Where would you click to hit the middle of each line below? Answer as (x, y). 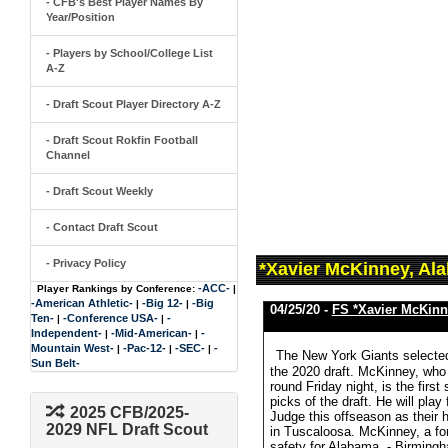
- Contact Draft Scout (102, 227)
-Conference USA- (110, 318)
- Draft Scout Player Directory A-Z (133, 104)
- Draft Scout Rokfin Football (122, 140)
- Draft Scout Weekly (99, 191)
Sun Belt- (55, 363)
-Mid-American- (151, 333)
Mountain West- (72, 348)
